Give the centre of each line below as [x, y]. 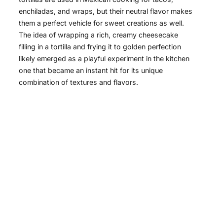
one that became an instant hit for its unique [91, 70]
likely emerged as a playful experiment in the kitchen [104, 58]
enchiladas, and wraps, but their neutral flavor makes [106, 11]
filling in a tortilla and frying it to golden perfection [100, 46]
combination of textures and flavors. [78, 82]
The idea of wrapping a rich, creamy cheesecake [98, 35]
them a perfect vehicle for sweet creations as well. [101, 23]
